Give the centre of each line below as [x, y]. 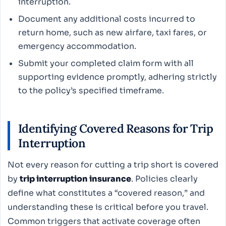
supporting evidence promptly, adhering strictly [117, 77]
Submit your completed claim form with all [106, 63]
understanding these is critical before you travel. [108, 207]
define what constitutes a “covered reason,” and [106, 193]
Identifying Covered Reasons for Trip [116, 129]
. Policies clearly [164, 179]
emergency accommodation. [77, 46]
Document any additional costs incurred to [106, 19]
